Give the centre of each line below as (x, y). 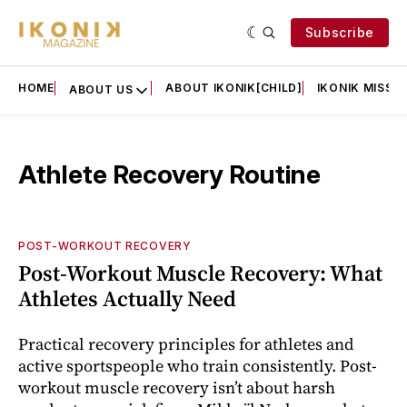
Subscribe (339, 32)
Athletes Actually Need (127, 299)
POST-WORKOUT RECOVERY (105, 246)
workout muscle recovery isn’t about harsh (177, 388)
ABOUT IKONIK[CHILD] (234, 88)
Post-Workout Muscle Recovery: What (200, 273)
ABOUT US (101, 89)
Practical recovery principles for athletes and (186, 344)
